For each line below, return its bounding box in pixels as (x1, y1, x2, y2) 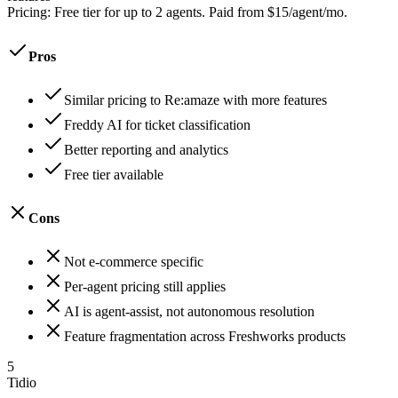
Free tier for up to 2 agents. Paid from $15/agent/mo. (54, 4, 347, 20)
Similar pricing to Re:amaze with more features (64, 92, 327, 107)
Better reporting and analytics (64, 141, 228, 157)
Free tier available (64, 166, 163, 182)
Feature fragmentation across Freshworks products (64, 329, 346, 345)
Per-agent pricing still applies (64, 279, 226, 295)
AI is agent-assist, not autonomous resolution (64, 304, 314, 320)
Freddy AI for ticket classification (64, 116, 251, 132)
